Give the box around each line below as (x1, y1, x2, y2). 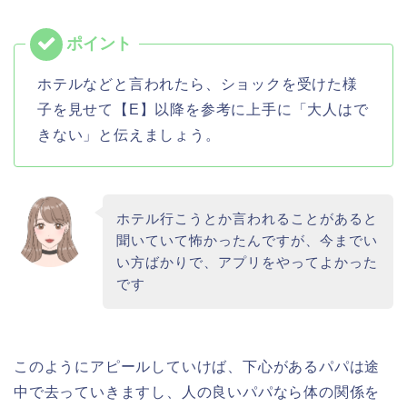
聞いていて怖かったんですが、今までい (115, 232, 378, 248)
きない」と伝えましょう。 (37, 126, 221, 143)
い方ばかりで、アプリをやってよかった (115, 253, 378, 270)
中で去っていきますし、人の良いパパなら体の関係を (14, 383, 381, 400)
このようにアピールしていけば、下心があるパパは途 (14, 358, 381, 374)
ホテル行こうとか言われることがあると (115, 210, 378, 226)
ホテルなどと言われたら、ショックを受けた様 (37, 75, 358, 92)
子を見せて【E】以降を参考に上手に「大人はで (37, 101, 369, 117)
